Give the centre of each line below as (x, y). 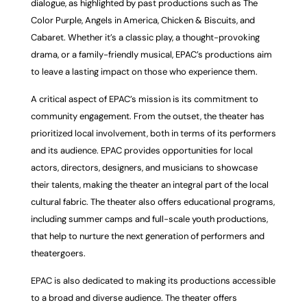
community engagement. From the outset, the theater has (147, 116)
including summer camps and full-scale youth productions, (149, 219)
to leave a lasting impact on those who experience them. (144, 71)
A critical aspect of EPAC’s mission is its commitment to (144, 99)
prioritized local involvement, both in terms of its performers (153, 133)
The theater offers (201, 297)
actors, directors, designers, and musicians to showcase (144, 167)
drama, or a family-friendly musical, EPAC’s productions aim (151, 54)
